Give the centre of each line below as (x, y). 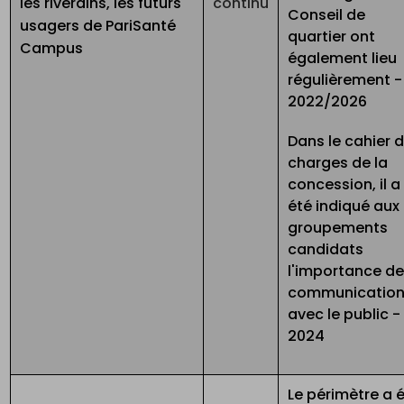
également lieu (343, 59)
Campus (52, 49)
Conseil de (327, 15)
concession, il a (344, 185)
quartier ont (332, 37)
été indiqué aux (344, 207)
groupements (338, 228)
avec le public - (344, 315)
